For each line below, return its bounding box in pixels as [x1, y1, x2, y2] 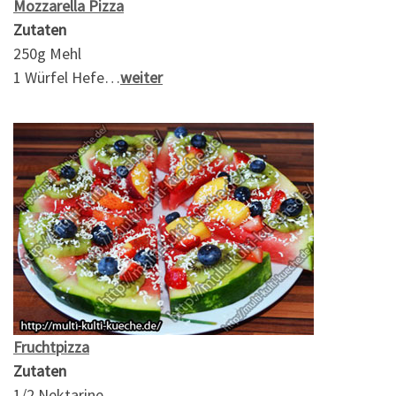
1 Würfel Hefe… [13, 66, 120, 88]
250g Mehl [13, 42, 81, 64]
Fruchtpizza [13, 337, 89, 358]
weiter [120, 66, 163, 88]
